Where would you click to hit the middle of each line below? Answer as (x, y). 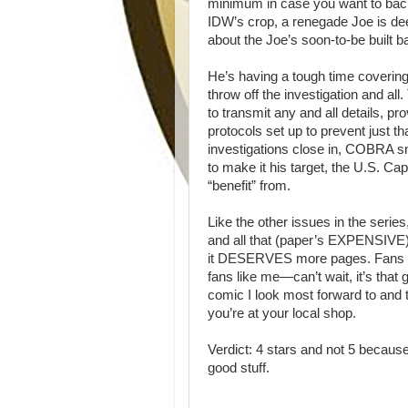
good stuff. (239, 368)
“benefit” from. (249, 186)
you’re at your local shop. (282, 313)
